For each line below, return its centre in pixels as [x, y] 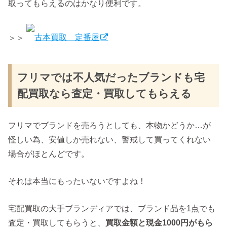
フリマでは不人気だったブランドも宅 [111, 77]
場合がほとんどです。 [49, 153]
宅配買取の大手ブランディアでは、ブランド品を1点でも [112, 209]
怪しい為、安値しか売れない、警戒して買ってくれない [110, 139]
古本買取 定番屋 [67, 37]
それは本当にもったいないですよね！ [77, 181]
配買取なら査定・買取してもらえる [105, 93]
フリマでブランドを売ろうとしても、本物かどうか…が [110, 125]
